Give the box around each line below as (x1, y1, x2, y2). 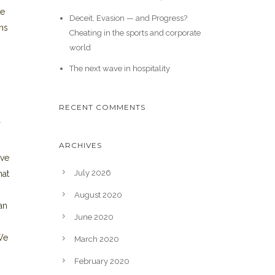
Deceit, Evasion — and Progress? (69, 14, 187, 23)
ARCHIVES (59, 141, 102, 150)
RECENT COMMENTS (59, 103, 145, 112)
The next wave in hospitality (69, 64, 170, 73)
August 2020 (74, 190, 122, 199)
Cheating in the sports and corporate (69, 28, 201, 37)
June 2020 (74, 212, 114, 222)
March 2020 (74, 234, 119, 244)
